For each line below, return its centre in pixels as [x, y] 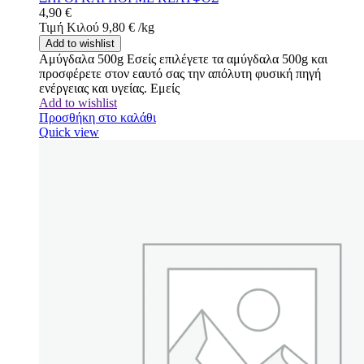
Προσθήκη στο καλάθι [97, 117]
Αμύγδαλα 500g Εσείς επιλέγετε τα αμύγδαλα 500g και [183, 58]
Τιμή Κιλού [69, 27]
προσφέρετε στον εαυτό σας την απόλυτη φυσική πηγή [180, 73]
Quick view [69, 132]
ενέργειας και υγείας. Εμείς [109, 88]
